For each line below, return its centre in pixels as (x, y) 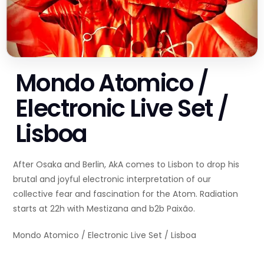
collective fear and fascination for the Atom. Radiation (126, 194)
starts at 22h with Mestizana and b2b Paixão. (104, 209)
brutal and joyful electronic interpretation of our (112, 179)
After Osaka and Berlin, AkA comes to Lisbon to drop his (126, 165)
